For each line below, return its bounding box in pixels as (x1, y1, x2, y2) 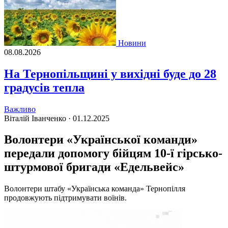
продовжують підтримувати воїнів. (4, 193, 127, 203)
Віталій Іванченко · (4, 113, 73, 123)
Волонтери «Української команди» (4, 133, 197, 147)
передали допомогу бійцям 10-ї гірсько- (4, 147, 222, 160)
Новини (118, 38, 146, 47)
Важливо (4, 104, 36, 113)
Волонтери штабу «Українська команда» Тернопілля (4, 184, 185, 193)
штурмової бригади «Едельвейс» (4, 160, 184, 174)
